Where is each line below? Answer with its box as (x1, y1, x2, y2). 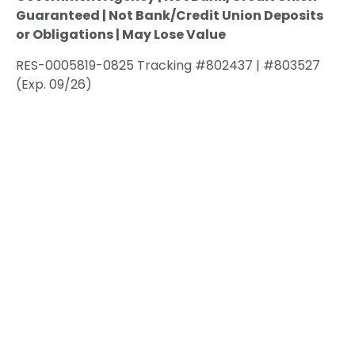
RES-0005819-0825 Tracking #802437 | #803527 (16, 55, 320, 74)
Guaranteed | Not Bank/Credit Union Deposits (16, 6, 323, 25)
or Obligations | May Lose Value (16, 25, 226, 44)
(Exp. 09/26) (16, 74, 92, 94)
